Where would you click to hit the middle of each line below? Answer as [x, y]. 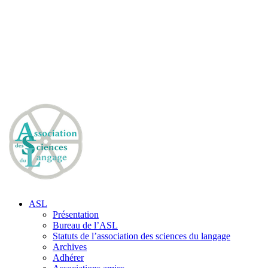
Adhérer [68, 258]
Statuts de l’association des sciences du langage [141, 236]
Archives [70, 247]
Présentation [76, 214]
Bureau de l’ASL [85, 225]
